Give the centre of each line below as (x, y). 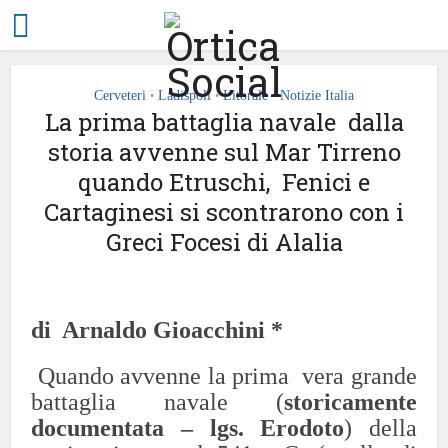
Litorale (245, 95)
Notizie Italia (317, 95)
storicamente (350, 402)
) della (380, 428)
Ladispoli (184, 95)
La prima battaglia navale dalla (224, 122)
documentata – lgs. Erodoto (188, 428)
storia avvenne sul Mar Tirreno (224, 152)
